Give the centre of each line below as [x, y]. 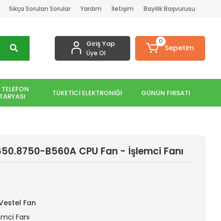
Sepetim [180, 48]
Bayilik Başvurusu [169, 8]
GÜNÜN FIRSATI [166, 93]
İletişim [122, 8]
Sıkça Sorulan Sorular [39, 8]
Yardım [91, 8]
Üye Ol [96, 53]
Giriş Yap [100, 43]
